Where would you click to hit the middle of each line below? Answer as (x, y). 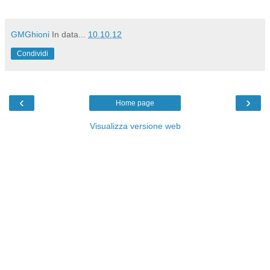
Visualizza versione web (135, 126)
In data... (70, 34)
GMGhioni (30, 34)
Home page (135, 103)
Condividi (33, 53)
